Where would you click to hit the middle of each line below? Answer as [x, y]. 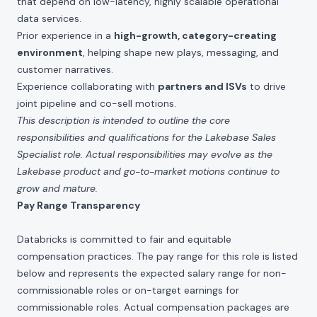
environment [50, 52]
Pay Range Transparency [79, 205]
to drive [266, 86]
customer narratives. [65, 69]
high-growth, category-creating [195, 35]
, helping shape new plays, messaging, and [181, 52]
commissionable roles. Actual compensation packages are [153, 307]
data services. [49, 18]
